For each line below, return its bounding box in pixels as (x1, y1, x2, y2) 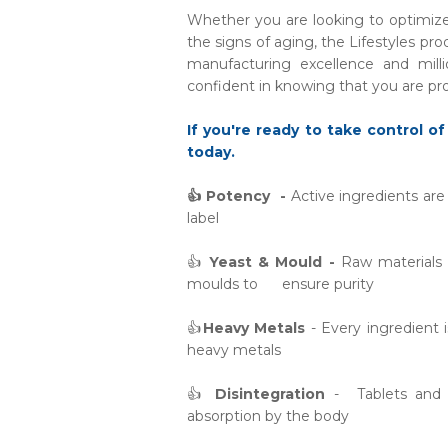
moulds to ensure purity (187, 275, 374, 293)
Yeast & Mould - (209, 253, 335, 271)
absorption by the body (187, 407, 349, 425)
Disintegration (214, 385, 325, 403)
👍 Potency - (187, 187, 291, 205)
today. (187, 143, 235, 161)
